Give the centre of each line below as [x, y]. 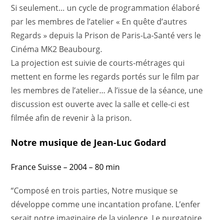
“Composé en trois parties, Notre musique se [95, 191]
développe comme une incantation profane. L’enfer [106, 204]
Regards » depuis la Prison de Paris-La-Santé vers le [106, 35]
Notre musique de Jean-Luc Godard [89, 142]
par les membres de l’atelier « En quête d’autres [99, 22]
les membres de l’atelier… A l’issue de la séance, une [107, 90]
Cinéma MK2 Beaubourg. [57, 49]
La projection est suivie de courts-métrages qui [98, 63]
